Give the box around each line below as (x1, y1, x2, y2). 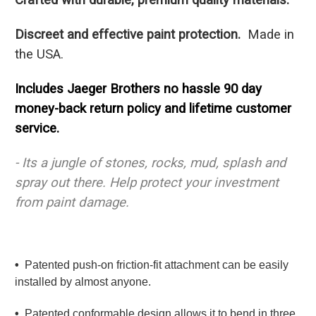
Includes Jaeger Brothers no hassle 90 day (15, 80, 262, 97)
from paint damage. (15, 194, 129, 210)
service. (15, 120, 59, 136)
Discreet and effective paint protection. (15, 26, 248, 42)
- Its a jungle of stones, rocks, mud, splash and (15, 154, 286, 171)
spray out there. (15, 174, 109, 190)
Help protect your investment (109, 174, 279, 190)
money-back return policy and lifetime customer (15, 100, 291, 116)
